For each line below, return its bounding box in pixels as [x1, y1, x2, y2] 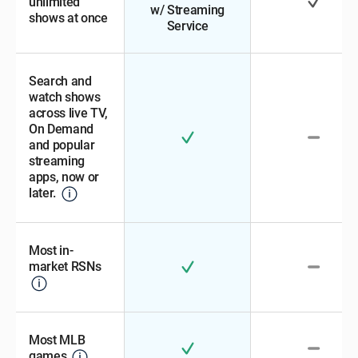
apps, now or [29, 168, 100, 186]
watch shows [29, 88, 101, 106]
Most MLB [29, 331, 86, 349]
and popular [29, 136, 95, 154]
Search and [29, 72, 92, 90]
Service [166, 17, 209, 35]
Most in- [29, 241, 74, 260]
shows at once [29, 9, 108, 27]
